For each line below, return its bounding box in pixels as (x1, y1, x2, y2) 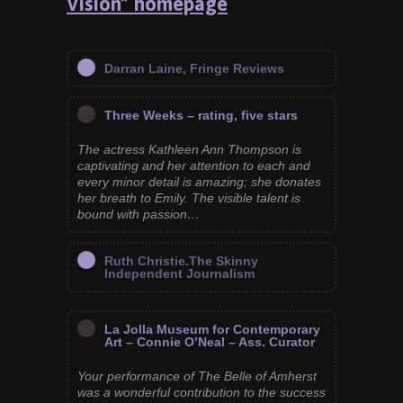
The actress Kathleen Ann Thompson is (77, 142, 301, 157)
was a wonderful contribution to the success (77, 385, 326, 400)
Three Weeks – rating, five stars (104, 108, 298, 123)
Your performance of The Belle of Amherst (77, 369, 317, 384)
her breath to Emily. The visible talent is (77, 191, 300, 206)
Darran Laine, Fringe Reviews (104, 61, 284, 76)
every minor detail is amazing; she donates (77, 175, 321, 190)
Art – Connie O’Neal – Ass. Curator (104, 335, 315, 350)
